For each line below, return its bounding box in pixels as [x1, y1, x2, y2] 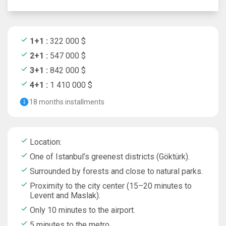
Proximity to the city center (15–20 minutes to [30, 181, 192, 191]
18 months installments [29, 97, 104, 106]
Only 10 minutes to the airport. [30, 205, 135, 215]
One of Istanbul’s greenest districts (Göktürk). [30, 151, 190, 161]
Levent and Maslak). [30, 190, 100, 200]
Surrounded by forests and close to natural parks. [30, 166, 203, 176]
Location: [30, 137, 62, 147]
